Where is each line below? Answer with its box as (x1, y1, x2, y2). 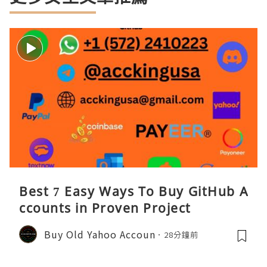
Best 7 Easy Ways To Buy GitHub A (19, 183, 248, 200)
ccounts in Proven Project (19, 200, 191, 217)
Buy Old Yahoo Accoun (44, 226, 156, 241)
